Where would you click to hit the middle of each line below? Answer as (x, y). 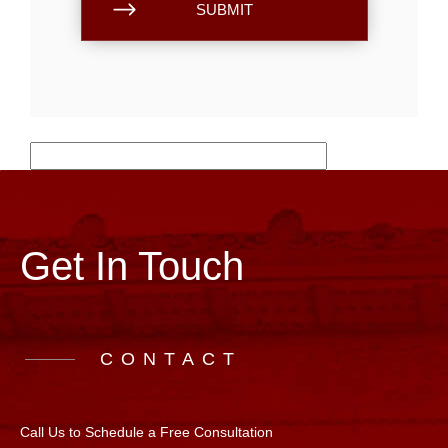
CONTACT (171, 358)
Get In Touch (132, 265)
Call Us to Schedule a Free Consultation (146, 431)
